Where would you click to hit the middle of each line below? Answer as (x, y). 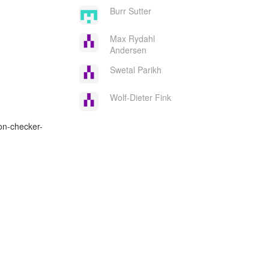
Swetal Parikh (135, 70)
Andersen (128, 50)
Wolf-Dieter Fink (140, 97)
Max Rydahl (132, 38)
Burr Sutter (130, 11)
